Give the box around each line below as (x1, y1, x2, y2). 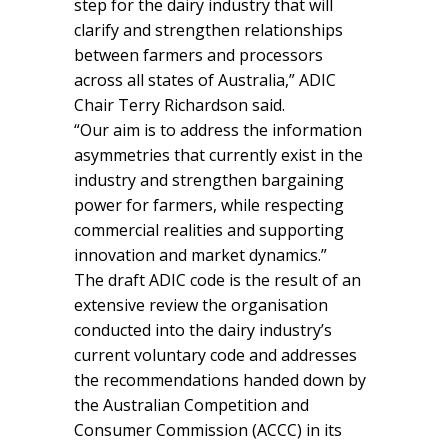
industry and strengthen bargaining (74, 168, 344, 191)
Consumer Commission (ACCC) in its (74, 418, 342, 441)
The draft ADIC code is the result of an (74, 268, 361, 291)
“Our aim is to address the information (74, 118, 362, 141)
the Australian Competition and (74, 393, 309, 416)
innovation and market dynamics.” (74, 243, 327, 266)
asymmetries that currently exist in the (74, 143, 363, 166)
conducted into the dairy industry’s (74, 318, 332, 341)
